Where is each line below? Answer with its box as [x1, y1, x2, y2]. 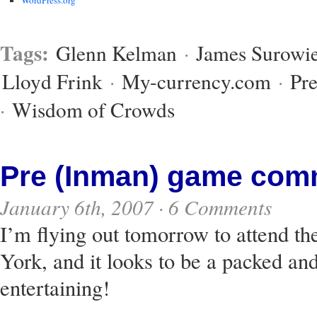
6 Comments [168, 193, 272, 221]
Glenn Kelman [56, 39, 177, 67]
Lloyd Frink [2, 67, 103, 96]
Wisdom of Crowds [12, 96, 175, 124]
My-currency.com [122, 67, 271, 96]
